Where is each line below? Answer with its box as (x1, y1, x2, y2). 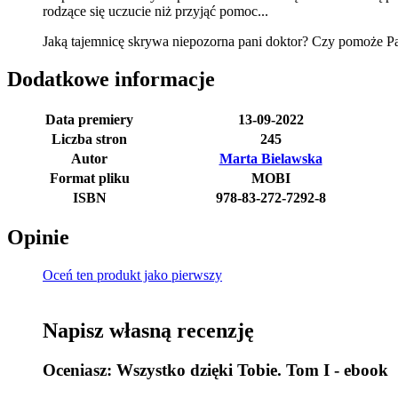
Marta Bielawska (219, 150, 322, 166)
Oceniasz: (43, 361, 116, 380)
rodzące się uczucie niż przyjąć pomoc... (43, 3, 268, 19)
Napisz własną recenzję (43, 319, 254, 343)
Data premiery (45, 111, 133, 127)
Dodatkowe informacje (7, 67, 215, 91)
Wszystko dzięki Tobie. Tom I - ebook (116, 361, 388, 380)
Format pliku (49, 170, 130, 186)
